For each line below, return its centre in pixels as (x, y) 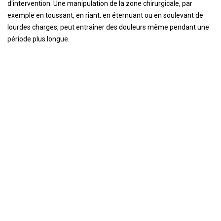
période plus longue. (38, 39)
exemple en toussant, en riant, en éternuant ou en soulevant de (105, 15)
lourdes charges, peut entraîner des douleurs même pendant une (108, 27)
